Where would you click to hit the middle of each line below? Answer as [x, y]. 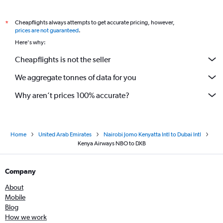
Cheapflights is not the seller [63, 59]
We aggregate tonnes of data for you [76, 77]
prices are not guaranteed [47, 30]
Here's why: [30, 42]
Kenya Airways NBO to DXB [111, 143]
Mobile [15, 197]
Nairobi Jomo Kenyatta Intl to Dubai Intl [152, 134]
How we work [26, 217]
